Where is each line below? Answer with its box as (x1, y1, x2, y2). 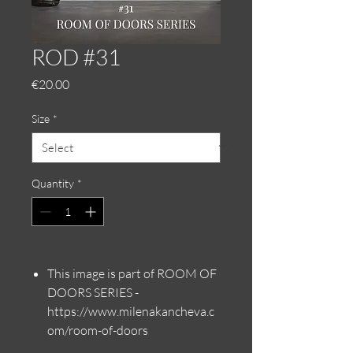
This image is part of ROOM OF (47, 266, 217, 281)
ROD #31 (32, 43, 121, 70)
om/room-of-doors (47, 322, 148, 338)
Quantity (32, 176, 74, 190)
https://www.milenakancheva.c (47, 303, 214, 319)
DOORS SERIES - (47, 284, 139, 300)
